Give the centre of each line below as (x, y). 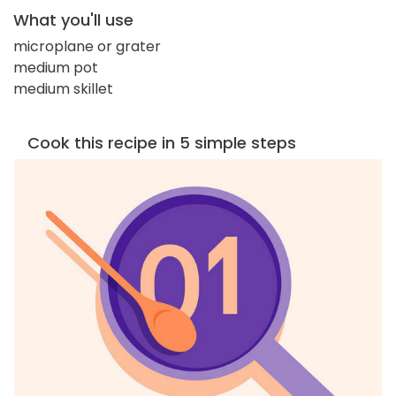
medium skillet (63, 88)
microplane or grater (87, 46)
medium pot (56, 67)
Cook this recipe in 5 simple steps (162, 142)
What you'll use (73, 19)
